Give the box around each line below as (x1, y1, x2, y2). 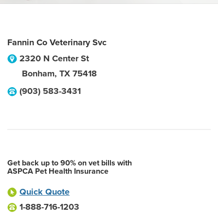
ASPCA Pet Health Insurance (7, 166, 109, 176)
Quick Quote (19, 186, 70, 197)
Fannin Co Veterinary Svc (7, 37, 107, 48)
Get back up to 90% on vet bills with (7, 158, 132, 168)
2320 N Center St (19, 53, 89, 64)
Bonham (22, 68, 54, 79)
